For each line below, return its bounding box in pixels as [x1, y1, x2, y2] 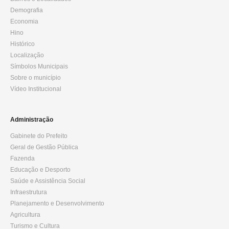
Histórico [10, 40, 35, 48]
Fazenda [10, 155, 35, 162]
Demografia [10, 7, 43, 14]
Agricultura [10, 211, 40, 218]
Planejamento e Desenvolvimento [10, 200, 104, 207]
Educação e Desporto [10, 166, 71, 173]
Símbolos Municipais [10, 63, 68, 70]
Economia [10, 18, 38, 25]
